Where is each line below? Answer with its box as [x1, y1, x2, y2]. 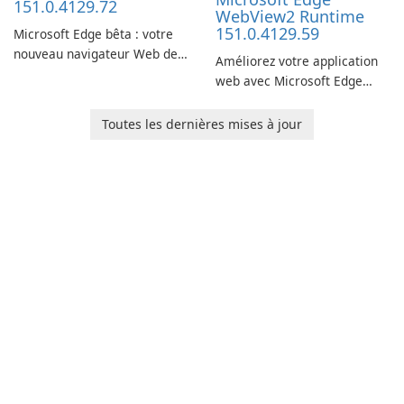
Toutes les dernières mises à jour [102, 115, 302, 133]
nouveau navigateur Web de [14, 45, 178, 63]
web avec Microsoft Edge [216, 72, 363, 90]
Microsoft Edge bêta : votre [14, 25, 173, 43]
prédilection [14, 65, 84, 83]
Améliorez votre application [216, 52, 378, 70]
